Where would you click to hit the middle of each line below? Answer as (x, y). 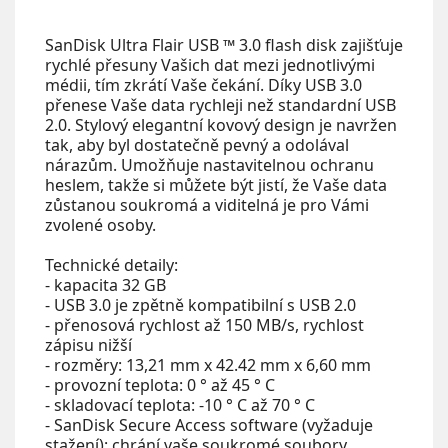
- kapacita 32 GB (105, 285)
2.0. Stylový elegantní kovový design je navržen (221, 125)
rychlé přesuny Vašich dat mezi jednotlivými (210, 65)
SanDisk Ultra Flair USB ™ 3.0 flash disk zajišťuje (224, 45)
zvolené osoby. (100, 225)
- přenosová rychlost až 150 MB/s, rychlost (204, 325)
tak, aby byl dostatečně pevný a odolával (197, 145)
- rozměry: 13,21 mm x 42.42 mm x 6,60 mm (208, 365)
